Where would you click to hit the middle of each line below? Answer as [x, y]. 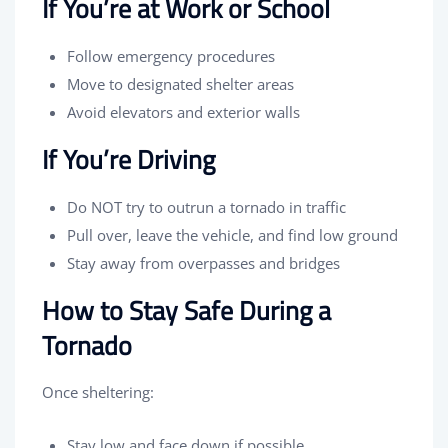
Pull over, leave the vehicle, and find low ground [232, 234]
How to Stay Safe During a [186, 310]
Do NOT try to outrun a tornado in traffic [206, 206]
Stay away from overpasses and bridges [203, 262]
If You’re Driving [128, 159]
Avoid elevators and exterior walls [183, 111]
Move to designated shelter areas [180, 83]
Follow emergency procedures [171, 55]
